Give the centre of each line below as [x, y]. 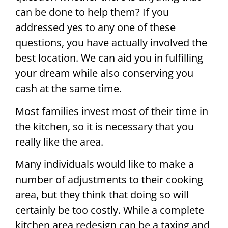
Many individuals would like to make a [105, 164]
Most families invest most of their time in [112, 111]
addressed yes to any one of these [95, 27]
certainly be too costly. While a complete [110, 210]
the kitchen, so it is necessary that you [105, 126]
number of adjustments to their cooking [109, 180]
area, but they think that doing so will [102, 195]
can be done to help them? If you [92, 12]
